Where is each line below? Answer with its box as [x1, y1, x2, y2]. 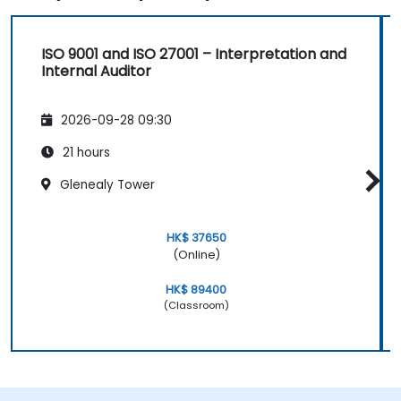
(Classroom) [163, 297, 229, 312]
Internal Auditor [41, 61, 151, 82]
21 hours [59, 143, 110, 161]
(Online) [172, 246, 220, 262]
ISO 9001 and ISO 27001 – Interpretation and [41, 44, 346, 65]
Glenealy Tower [56, 175, 155, 193]
